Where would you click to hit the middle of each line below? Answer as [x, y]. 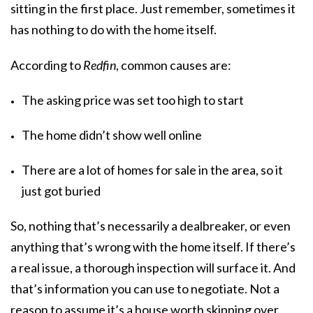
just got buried [61, 191]
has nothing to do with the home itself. [114, 30]
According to [47, 65]
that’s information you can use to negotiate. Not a [145, 289]
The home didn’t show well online [112, 134]
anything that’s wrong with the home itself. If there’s [153, 247]
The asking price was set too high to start [133, 100]
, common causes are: [174, 65]
